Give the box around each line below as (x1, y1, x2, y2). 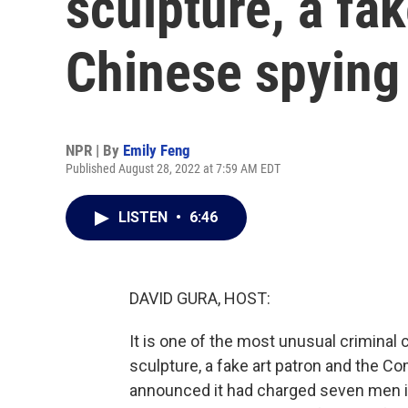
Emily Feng (123, 141, 190, 159)
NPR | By (66, 141, 123, 159)
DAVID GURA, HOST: (129, 289, 270, 308)
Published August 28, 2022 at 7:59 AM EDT (66, 161, 280, 176)
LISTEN (118, 209, 171, 226)
